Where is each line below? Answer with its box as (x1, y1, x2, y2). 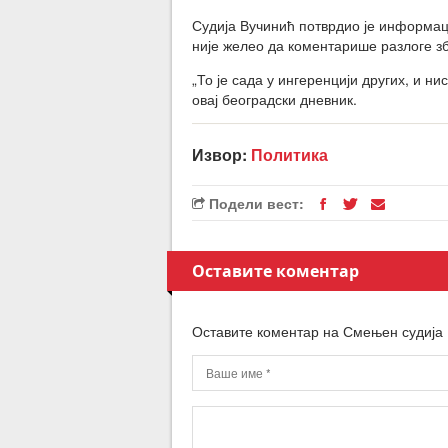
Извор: (192, 143, 251, 166)
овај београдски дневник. (192, 89, 357, 109)
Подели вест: (205, 193, 304, 213)
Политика (251, 143, 328, 166)
